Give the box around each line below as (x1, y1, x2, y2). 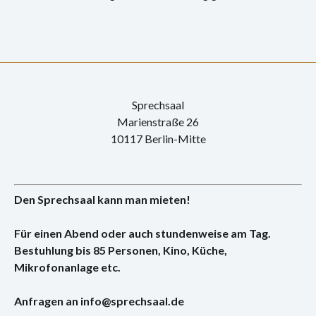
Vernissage (14, 61, 67, 75)
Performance (14, 30, 78, 43)
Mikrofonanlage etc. (14, 260, 121, 274)
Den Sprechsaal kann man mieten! (14, 193, 190, 206)
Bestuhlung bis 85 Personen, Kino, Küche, (14, 243, 227, 257)
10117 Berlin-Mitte (110, 132, 206, 145)
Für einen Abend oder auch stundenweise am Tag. (14, 226, 271, 240)
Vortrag (14, 93, 52, 107)
